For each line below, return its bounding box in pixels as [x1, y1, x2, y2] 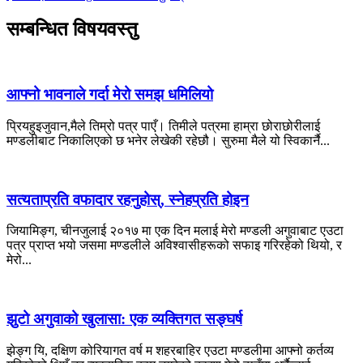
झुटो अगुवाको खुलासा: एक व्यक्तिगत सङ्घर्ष [6, 310, 242, 328]
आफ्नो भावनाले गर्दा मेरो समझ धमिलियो [6, 86, 213, 104]
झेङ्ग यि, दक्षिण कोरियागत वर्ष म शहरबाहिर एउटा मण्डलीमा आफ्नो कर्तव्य [6, 343, 334, 357]
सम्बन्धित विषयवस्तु [6, 18, 138, 40]
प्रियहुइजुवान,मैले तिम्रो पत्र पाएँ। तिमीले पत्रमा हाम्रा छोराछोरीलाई [6, 119, 320, 133]
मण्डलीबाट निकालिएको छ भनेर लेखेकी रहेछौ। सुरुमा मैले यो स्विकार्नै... [6, 134, 330, 147]
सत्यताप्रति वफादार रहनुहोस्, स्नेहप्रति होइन [6, 190, 249, 208]
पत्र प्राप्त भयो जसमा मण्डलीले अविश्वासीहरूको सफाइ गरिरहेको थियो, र [6, 238, 342, 253]
